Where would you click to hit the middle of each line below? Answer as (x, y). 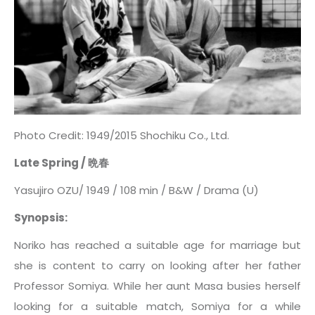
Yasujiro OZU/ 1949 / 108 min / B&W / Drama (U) (136, 190)
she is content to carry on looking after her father (157, 265)
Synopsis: (41, 217)
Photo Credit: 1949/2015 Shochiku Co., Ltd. (122, 135)
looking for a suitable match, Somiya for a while (157, 306)
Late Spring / (51, 162)
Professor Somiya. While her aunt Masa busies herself (157, 285)
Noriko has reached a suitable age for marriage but (157, 245)
